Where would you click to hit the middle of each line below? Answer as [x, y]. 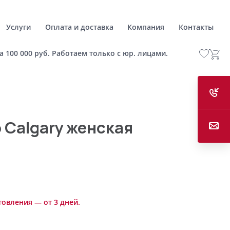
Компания [146, 27]
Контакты [196, 27]
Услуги [19, 27]
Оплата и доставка [79, 27]
